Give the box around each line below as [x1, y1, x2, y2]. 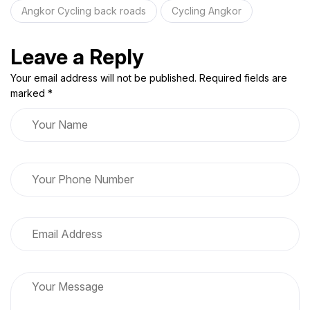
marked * [10, 87, 53, 99]
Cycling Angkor [172, 5, 241, 17]
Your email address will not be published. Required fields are [10, 72, 287, 84]
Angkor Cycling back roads [21, 5, 146, 17]
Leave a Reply [10, 44, 144, 69]
